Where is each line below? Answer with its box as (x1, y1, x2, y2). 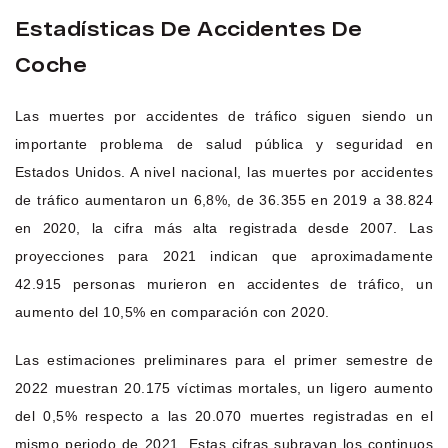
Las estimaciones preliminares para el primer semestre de (15, 351, 433, 368)
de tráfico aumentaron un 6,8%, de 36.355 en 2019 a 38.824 (15, 191, 433, 208)
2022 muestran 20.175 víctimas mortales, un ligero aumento (15, 379, 433, 396)
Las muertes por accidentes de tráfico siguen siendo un (15, 107, 433, 124)
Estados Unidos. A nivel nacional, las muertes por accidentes (15, 163, 433, 180)
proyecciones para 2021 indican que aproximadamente (15, 247, 433, 264)
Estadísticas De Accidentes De (15, 15, 363, 40)
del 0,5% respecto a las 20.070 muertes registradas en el (15, 407, 433, 424)
